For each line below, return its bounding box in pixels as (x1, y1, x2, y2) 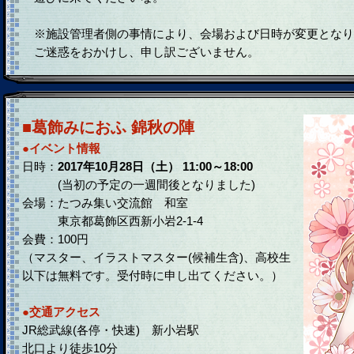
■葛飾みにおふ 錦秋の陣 (22, 119, 194, 136)
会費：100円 (22, 232, 88, 246)
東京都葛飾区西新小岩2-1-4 (22, 214, 203, 228)
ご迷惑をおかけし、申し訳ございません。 (22, 45, 259, 58)
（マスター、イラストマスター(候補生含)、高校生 (22, 250, 291, 264)
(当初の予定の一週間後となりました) (22, 178, 255, 191)
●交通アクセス (22, 305, 100, 318)
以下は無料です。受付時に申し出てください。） (22, 269, 283, 282)
